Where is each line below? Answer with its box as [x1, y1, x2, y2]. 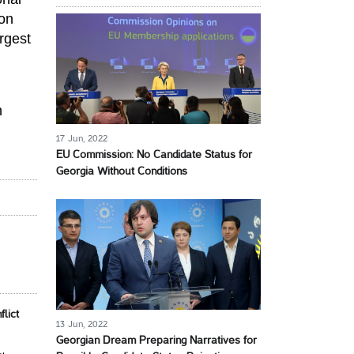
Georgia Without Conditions [56, 167, 187, 177]
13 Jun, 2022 [56, 320, 107, 329]
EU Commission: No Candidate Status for [56, 150, 252, 160]
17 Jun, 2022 [56, 134, 107, 143]
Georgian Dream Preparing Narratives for [56, 336, 257, 346]
